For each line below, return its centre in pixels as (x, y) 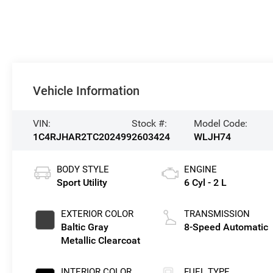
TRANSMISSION (217, 214)
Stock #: (150, 123)
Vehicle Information (87, 90)
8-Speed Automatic (226, 227)
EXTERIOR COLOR (97, 214)
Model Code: (220, 123)
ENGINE (201, 169)
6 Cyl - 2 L (206, 182)
